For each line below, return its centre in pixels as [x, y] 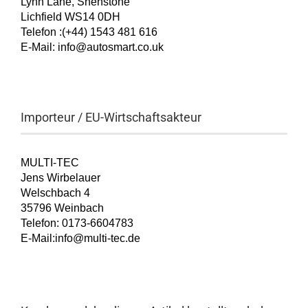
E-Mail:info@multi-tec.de [80, 238]
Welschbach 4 [55, 193]
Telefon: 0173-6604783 [77, 223]
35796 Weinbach [62, 208]
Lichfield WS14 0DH [70, 17]
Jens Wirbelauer [60, 178]
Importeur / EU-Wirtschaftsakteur [111, 117]
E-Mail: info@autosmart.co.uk [92, 47]
